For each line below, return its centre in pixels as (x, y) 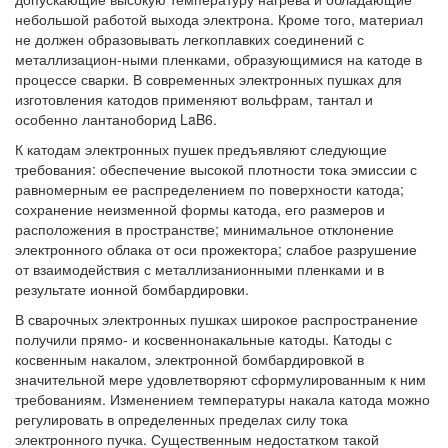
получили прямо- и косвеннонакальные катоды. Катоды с (203, 339)
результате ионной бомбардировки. (132, 289)
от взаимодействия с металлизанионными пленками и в (199, 269)
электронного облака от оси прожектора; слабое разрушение (216, 249)
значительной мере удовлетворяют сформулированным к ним (220, 379)
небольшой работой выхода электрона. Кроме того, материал (219, 19)
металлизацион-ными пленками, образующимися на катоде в (218, 59)
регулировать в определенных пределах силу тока (181, 419)
